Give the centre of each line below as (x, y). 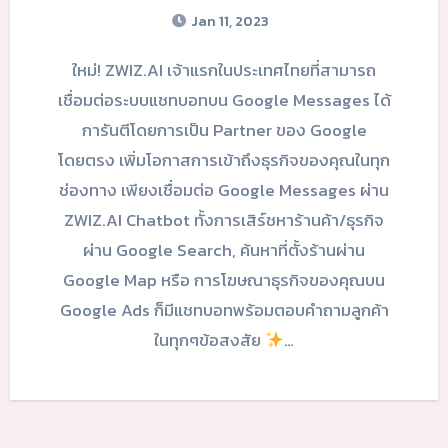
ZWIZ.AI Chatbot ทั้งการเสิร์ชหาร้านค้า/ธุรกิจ (224, 220)
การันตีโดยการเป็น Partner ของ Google (224, 130)
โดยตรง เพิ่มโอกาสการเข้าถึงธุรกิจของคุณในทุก (224, 160)
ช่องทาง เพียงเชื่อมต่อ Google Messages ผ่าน (224, 190)
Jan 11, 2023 (228, 22)
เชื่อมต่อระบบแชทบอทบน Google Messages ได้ (224, 100)
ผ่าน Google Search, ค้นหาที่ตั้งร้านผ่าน (224, 250)
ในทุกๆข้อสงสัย (209, 340)
